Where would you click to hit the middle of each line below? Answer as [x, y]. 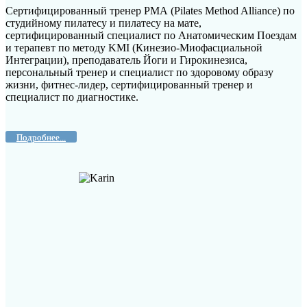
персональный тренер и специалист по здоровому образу [139, 73]
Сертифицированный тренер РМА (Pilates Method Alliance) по [150, 11]
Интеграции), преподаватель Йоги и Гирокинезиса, [126, 60]
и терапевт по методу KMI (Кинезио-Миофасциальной [134, 48]
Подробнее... [41, 138]
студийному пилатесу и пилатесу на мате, [103, 23]
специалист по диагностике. [72, 97]
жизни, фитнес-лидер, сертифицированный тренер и [129, 85]
